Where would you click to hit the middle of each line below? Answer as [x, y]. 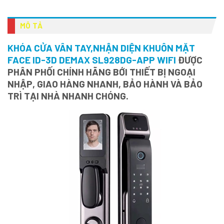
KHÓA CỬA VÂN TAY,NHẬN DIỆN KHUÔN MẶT [101, 47]
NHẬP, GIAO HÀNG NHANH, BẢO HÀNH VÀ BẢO [105, 83]
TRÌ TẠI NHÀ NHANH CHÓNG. [68, 95]
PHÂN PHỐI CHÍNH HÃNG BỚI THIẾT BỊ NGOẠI [101, 71]
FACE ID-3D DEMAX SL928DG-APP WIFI [92, 59]
